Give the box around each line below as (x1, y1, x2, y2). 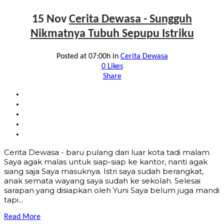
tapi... (4, 194, 23, 204)
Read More (4, 212, 40, 221)
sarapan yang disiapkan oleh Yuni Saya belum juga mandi (4, 185, 219, 195)
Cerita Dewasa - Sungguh (69, 13, 192, 25)
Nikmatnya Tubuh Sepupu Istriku (30, 27, 194, 40)
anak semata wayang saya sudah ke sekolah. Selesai (4, 175, 200, 185)
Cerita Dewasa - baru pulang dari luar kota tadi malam (4, 147, 209, 157)
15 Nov (32, 13, 66, 25)
